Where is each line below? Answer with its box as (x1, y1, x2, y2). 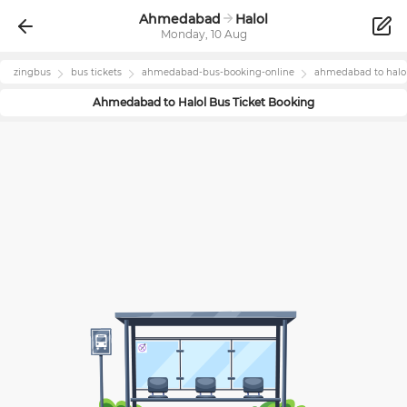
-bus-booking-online (199, 66, 294, 78)
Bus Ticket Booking (206, 94, 314, 109)
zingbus (14, 66, 51, 78)
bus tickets (71, 66, 122, 78)
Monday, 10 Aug (160, 27, 247, 41)
